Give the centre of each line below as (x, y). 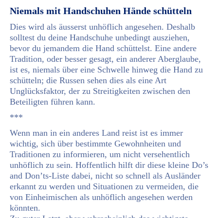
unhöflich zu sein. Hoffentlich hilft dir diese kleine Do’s (109, 165)
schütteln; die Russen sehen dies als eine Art (88, 80)
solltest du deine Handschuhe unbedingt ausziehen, (100, 37)
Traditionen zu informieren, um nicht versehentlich (100, 154)
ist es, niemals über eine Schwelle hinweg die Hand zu (106, 69)
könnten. (25, 208)
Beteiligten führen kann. (53, 101)
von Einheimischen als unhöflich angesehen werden (101, 197)
